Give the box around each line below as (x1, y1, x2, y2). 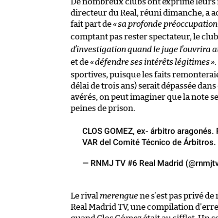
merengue (100, 191, 138, 200)
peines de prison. (71, 104, 135, 112)
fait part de (71, 19, 113, 28)
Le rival (71, 191, 100, 200)
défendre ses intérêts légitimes (95, 57, 210, 66)
